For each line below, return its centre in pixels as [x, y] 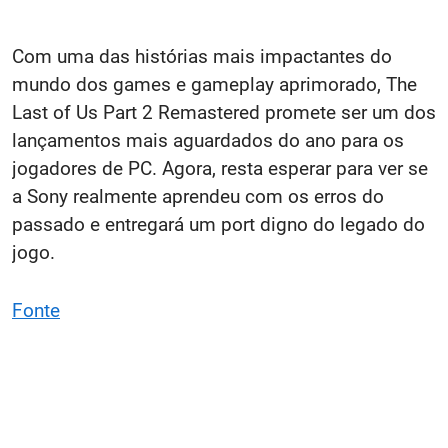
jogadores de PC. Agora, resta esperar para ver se [220, 168]
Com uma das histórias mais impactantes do [202, 56]
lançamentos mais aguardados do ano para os [208, 140]
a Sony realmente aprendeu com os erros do [198, 196]
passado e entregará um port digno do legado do [218, 224]
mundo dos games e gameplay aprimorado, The [214, 84]
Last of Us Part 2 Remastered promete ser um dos [224, 112]
